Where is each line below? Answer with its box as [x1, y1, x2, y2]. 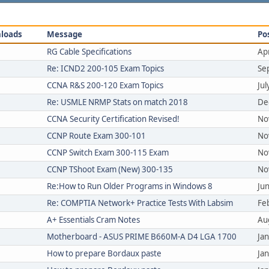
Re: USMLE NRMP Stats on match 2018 [47, 97, 188, 107]
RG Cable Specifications [47, 46, 131, 57]
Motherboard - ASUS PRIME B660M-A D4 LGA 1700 [47, 231, 237, 242]
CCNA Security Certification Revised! [47, 113, 180, 124]
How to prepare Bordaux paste [47, 248, 162, 259]
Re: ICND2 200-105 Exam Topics [47, 63, 164, 74]
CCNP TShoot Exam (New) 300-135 [47, 164, 173, 175]
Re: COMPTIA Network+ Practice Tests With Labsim [47, 198, 233, 208]
